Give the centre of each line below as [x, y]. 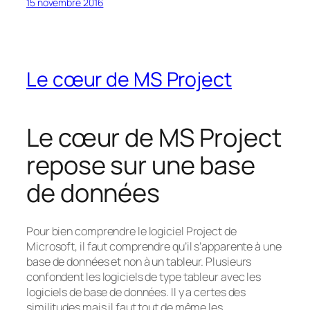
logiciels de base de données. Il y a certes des [136, 292]
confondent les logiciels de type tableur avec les [144, 277]
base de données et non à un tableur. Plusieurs [139, 262]
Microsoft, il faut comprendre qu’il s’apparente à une [154, 247]
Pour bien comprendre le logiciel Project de [131, 231]
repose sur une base [141, 165]
